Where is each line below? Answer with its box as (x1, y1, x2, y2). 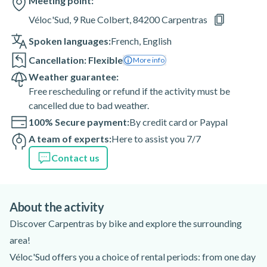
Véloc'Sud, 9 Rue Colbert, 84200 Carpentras (29, 14, 207, 25)
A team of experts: (29, 133, 111, 144)
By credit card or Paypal (129, 116, 228, 128)
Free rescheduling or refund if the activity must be (29, 85, 230, 97)
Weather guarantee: (29, 71, 119, 82)
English (142, 35, 172, 46)
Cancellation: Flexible (29, 54, 123, 66)
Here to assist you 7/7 (111, 133, 201, 144)
